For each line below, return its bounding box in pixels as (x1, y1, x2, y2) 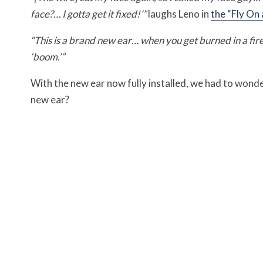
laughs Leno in (148, 8, 211, 21)
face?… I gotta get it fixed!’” (31, 8, 148, 21)
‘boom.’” (31, 50, 65, 63)
